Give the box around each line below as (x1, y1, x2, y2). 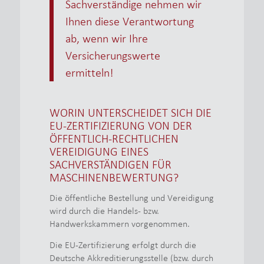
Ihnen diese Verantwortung (65, 14, 194, 28)
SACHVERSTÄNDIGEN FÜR (49, 157, 171, 171)
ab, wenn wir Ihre (65, 31, 148, 45)
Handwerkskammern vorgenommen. (49, 219, 190, 229)
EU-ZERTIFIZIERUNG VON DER (49, 118, 192, 132)
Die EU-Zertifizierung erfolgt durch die (49, 239, 196, 250)
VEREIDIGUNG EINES (49, 144, 148, 158)
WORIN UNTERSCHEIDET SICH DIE (49, 105, 212, 119)
